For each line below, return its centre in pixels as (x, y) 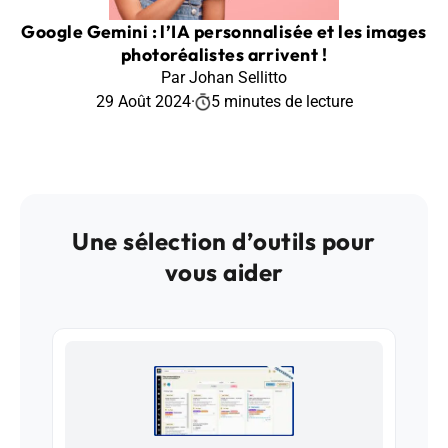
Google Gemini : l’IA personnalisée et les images (224, 31)
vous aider (224, 271)
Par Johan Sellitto (224, 77)
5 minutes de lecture (281, 101)
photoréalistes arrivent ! (224, 54)
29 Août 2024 (143, 101)
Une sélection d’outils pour (224, 240)
